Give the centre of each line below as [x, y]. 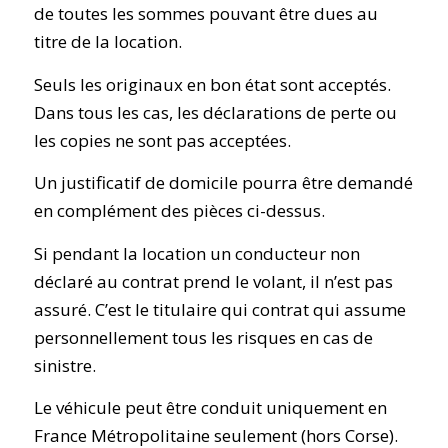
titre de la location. [107, 42]
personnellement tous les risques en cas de [203, 337]
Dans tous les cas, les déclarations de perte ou [215, 112]
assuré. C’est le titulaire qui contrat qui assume [219, 309]
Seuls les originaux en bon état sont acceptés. [212, 84]
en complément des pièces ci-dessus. [179, 211]
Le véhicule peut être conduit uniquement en [210, 408]
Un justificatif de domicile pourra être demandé [223, 183]
